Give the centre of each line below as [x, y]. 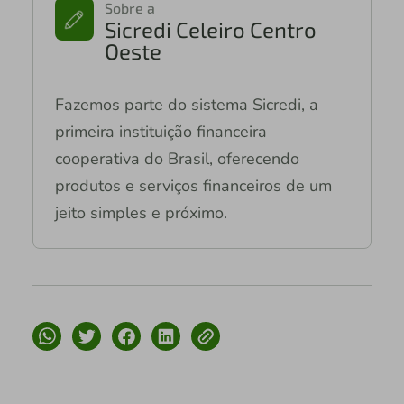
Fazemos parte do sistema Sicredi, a [186, 104]
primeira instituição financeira [161, 131]
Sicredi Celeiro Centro [210, 29]
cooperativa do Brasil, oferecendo [177, 158]
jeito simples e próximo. [141, 212]
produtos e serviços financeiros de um [193, 185]
